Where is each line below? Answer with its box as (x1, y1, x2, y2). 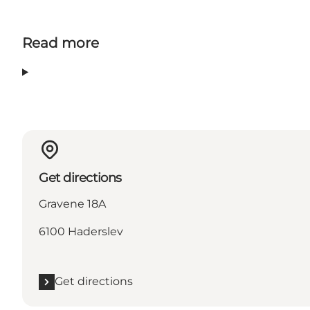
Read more (22, 35, 99, 52)
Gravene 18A (39, 197, 106, 211)
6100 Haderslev (39, 225, 123, 239)
